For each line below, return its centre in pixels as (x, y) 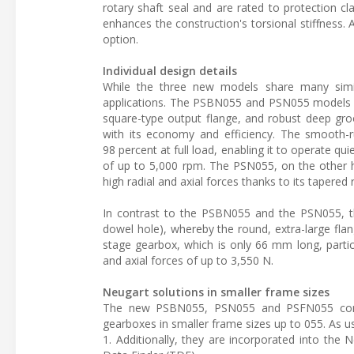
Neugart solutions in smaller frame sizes (216, 292)
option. (121, 39)
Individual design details (170, 70)
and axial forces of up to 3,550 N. (188, 260)
